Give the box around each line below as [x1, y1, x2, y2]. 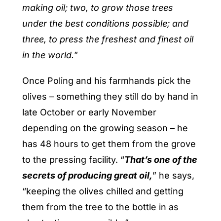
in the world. [22, 50, 74, 61]
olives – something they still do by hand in [22, 91, 198, 102]
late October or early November [22, 107, 156, 118]
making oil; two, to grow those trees [22, 2, 173, 13]
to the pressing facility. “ [22, 154, 124, 165]
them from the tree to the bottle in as [22, 202, 179, 213]
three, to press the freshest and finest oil [22, 34, 193, 45]
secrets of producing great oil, [22, 170, 152, 181]
